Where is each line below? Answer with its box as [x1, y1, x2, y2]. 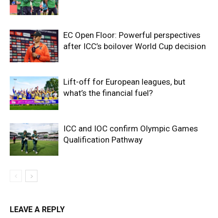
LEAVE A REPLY [10, 204, 65, 214]
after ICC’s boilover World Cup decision [63, 41, 206, 51]
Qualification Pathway [63, 134, 143, 145]
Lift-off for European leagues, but [63, 76, 185, 87]
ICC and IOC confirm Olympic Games [63, 123, 198, 133]
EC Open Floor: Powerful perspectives [63, 30, 200, 40]
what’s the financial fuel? [63, 88, 153, 98]
